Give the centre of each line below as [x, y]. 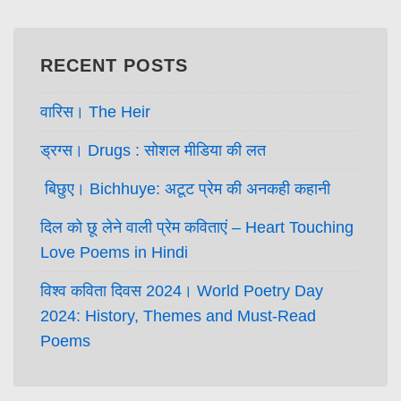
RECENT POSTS [114, 65]
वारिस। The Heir [95, 112]
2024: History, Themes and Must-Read [178, 316]
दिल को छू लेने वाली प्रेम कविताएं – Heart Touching [197, 228]
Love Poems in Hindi [114, 253]
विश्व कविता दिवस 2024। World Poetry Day [182, 291]
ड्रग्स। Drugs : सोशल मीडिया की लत [153, 151]
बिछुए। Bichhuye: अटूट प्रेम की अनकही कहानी [185, 189]
